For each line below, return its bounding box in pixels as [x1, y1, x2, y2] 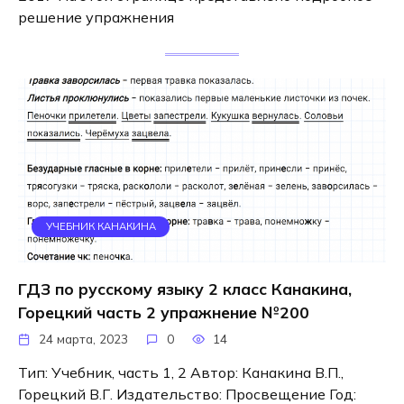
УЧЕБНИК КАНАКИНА [45, 220, 156, 234]
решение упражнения [18, 7, 174, 26]
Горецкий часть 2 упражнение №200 [18, 302, 309, 323]
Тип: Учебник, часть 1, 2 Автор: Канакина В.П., [18, 363, 344, 382]
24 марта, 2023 [39, 331, 129, 347]
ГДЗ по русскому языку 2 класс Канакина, [18, 279, 352, 299]
